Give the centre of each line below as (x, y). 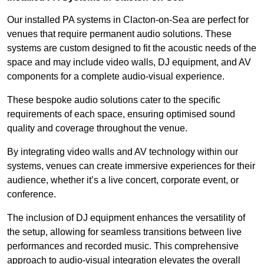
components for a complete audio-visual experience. (116, 77)
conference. (32, 194)
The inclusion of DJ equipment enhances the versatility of (126, 218)
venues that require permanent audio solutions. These (119, 34)
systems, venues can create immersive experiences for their (131, 166)
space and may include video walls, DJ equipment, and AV (129, 62)
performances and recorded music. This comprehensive (123, 246)
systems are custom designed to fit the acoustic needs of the (132, 48)
